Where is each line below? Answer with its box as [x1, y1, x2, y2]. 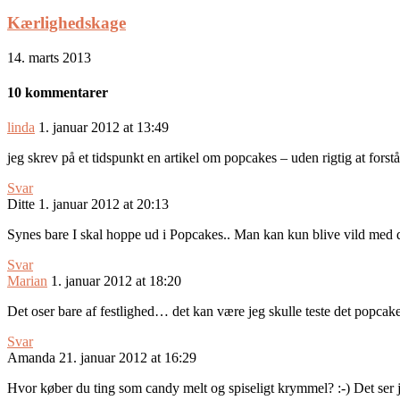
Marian [7, 273, 47, 289]
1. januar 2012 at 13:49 [38, 120, 169, 136]
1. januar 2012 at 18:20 [51, 273, 181, 289]
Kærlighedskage [7, 13, 126, 33]
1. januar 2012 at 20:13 [38, 196, 169, 212]
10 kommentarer [7, 85, 108, 101]
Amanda [7, 350, 55, 366]
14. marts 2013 [7, 49, 91, 65]
